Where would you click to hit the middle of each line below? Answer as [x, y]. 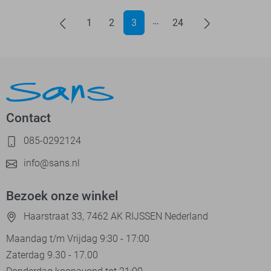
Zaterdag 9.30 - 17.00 [52, 255]
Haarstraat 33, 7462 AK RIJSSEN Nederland [115, 217]
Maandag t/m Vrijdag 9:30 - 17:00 [78, 239]
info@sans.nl [51, 163]
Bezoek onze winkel [62, 196]
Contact [28, 118]
